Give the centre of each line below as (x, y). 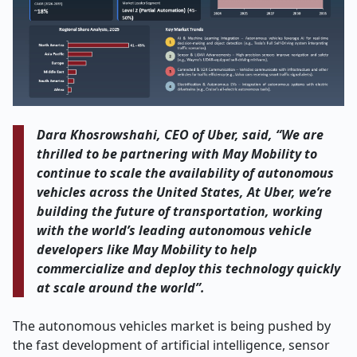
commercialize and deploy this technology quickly (189, 269)
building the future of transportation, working (180, 211)
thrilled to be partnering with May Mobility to (177, 154)
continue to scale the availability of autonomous (186, 173)
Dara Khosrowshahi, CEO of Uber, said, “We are (180, 135)
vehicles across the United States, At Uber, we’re (184, 192)
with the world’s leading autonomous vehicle (175, 230)
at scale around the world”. (121, 288)
